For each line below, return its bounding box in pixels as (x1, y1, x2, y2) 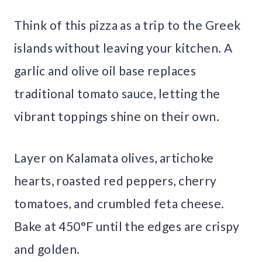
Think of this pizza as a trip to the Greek (14, 18, 241, 33)
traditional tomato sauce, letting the (14, 86, 220, 101)
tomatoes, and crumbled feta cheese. (14, 196, 225, 211)
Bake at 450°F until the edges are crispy (14, 219, 240, 234)
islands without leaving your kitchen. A (14, 40, 233, 56)
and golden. (14, 242, 80, 257)
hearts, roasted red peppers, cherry (14, 173, 217, 188)
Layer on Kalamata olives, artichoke (14, 150, 214, 166)
